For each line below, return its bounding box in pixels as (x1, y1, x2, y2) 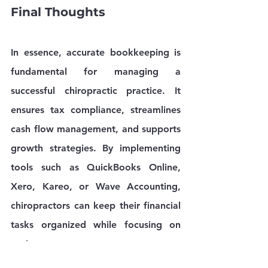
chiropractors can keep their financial (11, 199, 181, 211)
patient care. (11, 237, 68, 249)
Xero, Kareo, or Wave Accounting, (11, 180, 181, 192)
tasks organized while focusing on (11, 218, 181, 230)
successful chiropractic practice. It (11, 84, 181, 96)
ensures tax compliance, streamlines (11, 103, 181, 115)
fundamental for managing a (11, 65, 181, 77)
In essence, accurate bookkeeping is (11, 46, 181, 58)
